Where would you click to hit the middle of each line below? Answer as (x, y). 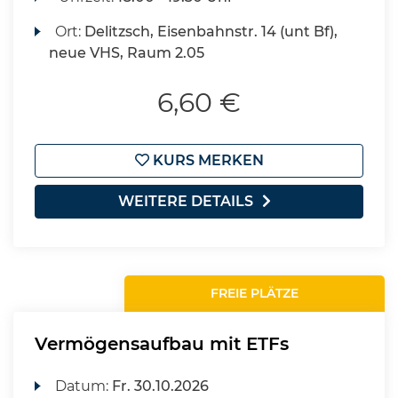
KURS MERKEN (206, 160)
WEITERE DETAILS (186, 201)
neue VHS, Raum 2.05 (127, 53)
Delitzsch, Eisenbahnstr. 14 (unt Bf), (211, 32)
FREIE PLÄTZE (255, 293)
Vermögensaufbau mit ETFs (162, 344)
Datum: (84, 386)
